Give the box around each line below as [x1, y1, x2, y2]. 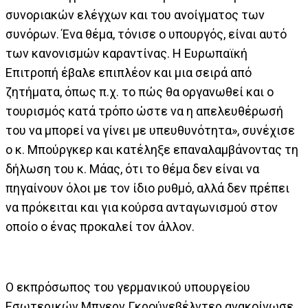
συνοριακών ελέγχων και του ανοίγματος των [5, 7, 265, 22]
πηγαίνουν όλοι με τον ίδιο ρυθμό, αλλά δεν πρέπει [5, 180, 289, 195]
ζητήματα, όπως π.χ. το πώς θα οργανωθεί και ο [5, 84, 274, 99]
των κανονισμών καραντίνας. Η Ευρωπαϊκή [5, 45, 247, 60]
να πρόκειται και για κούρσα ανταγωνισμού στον [5, 199, 278, 214]
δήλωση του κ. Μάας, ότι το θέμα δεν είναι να [5, 161, 259, 176]
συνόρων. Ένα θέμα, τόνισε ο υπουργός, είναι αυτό [5, 26, 287, 41]
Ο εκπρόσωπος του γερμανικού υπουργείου [5, 279, 250, 294]
